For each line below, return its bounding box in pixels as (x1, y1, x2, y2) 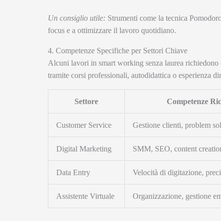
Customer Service (56, 120, 111, 129)
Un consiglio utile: (48, 13, 106, 22)
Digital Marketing (56, 144, 111, 153)
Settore (74, 97, 98, 106)
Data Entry (56, 168, 90, 177)
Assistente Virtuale (56, 191, 114, 200)
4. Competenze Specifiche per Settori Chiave (48, 46, 187, 55)
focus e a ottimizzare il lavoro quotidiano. (48, 26, 176, 35)
